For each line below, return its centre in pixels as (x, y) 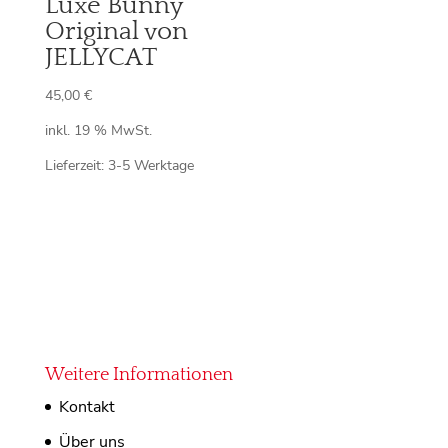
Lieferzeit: (76, 165)
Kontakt (86, 406)
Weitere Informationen (138, 374)
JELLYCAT (100, 57)
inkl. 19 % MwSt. (98, 130)
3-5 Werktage (150, 165)
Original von (116, 31)
